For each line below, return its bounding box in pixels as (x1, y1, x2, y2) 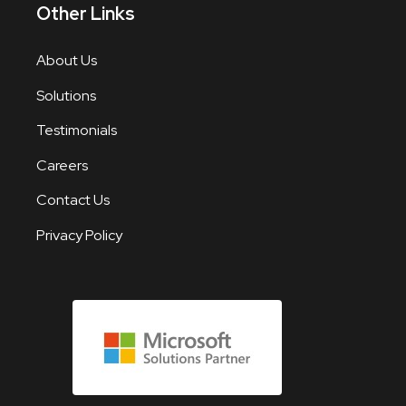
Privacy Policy (36, 225, 122, 245)
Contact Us (36, 190, 110, 210)
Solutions (36, 85, 96, 105)
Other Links (36, 2, 135, 26)
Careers (36, 155, 88, 175)
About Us (36, 51, 97, 71)
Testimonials (36, 121, 117, 140)
